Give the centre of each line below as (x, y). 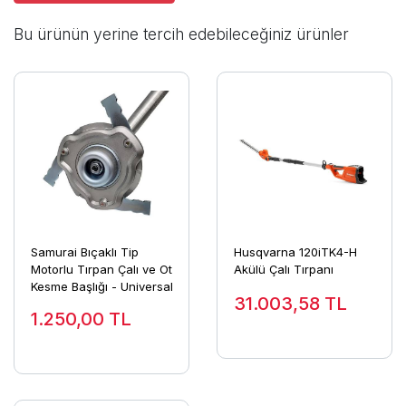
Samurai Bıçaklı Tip (84, 252)
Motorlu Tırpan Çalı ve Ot (101, 270)
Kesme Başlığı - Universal (101, 287)
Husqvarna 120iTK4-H (295, 252)
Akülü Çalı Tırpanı (283, 270)
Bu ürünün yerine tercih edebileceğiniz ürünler (181, 34)
